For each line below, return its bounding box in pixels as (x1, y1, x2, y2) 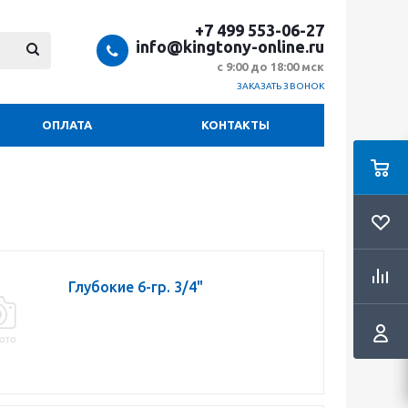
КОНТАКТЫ (201, 118, 270, 131)
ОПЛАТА (42, 118, 92, 131)
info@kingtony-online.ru (136, 37, 324, 56)
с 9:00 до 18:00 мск (217, 60, 324, 73)
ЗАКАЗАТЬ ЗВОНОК (236, 81, 324, 91)
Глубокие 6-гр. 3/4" (68, 279, 203, 295)
